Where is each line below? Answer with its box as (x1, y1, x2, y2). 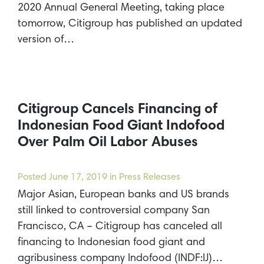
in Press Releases (107, 173, 180, 183)
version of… (18, 35, 74, 46)
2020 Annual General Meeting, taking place (18, 3, 225, 14)
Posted (18, 173, 49, 183)
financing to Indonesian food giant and (18, 237, 205, 249)
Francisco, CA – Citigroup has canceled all (18, 222, 222, 233)
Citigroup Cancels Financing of (18, 103, 217, 117)
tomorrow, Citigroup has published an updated (18, 19, 242, 30)
